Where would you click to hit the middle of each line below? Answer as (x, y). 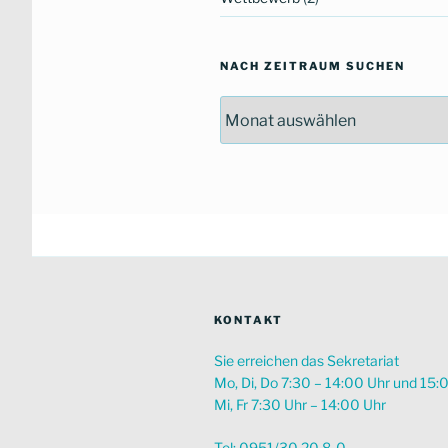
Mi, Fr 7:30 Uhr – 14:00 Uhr (300, 404)
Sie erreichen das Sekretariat (306, 360)
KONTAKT (248, 320)
